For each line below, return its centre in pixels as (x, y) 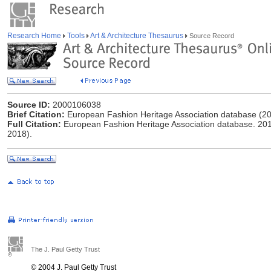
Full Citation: (34, 124)
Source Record (211, 36)
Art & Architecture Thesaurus (137, 36)
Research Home (35, 36)
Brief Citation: (36, 114)
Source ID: (29, 105)
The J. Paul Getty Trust (65, 249)
